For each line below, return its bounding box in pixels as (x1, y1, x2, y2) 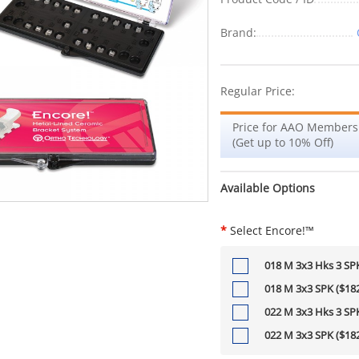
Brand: (220, 25, 257, 41)
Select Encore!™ (227, 222, 315, 238)
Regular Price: (220, 83, 296, 99)
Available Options (220, 179, 316, 196)
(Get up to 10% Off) (232, 134, 334, 150)
